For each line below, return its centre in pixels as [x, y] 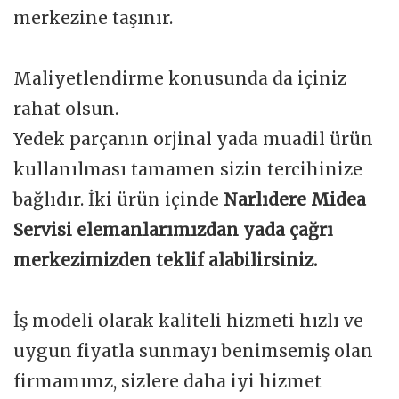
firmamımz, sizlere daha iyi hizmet [167, 382]
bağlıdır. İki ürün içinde [118, 200]
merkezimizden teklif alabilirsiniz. [167, 261]
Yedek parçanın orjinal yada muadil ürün [193, 139]
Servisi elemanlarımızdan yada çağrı [173, 230]
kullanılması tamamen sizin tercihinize [188, 170]
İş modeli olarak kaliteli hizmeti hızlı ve [188, 321]
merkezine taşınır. [95, 18]
